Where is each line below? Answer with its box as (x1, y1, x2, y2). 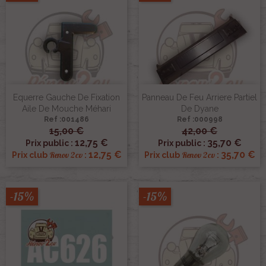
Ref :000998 (176, 115, 223, 123)
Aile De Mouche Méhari (22, 103, 111, 113)
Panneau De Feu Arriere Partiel (142, 92, 257, 102)
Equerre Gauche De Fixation (13, 92, 120, 102)
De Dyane (180, 103, 218, 113)
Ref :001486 (44, 115, 89, 123)
